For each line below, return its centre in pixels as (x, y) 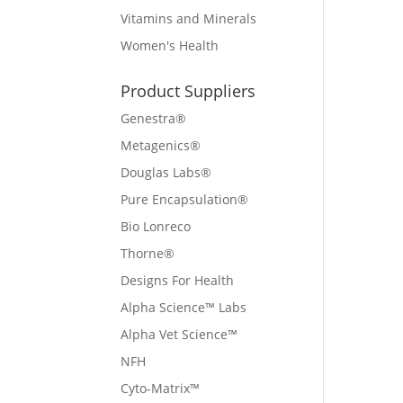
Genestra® (154, 118)
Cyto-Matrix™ (161, 388)
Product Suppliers (188, 91)
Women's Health (170, 45)
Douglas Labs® (166, 172)
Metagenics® (161, 145)
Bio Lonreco (156, 226)
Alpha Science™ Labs (184, 307)
